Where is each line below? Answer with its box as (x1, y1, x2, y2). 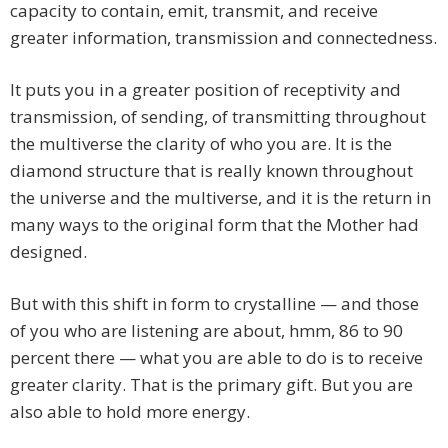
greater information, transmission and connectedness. (10, 26, 437, 50)
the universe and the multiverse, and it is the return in (10, 186, 431, 210)
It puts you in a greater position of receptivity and (10, 78, 401, 102)
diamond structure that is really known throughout (10, 159, 413, 183)
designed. (10, 240, 87, 264)
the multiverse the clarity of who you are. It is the (10, 132, 392, 156)
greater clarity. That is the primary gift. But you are (10, 373, 413, 397)
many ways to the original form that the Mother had (10, 213, 419, 237)
